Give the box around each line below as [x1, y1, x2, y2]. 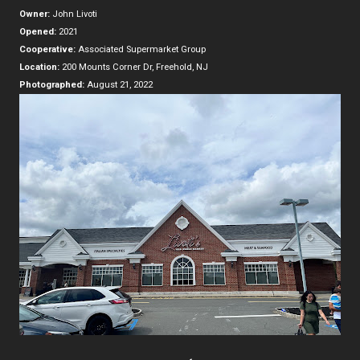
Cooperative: [19, 43, 76, 55]
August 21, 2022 [84, 79, 153, 90]
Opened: [19, 26, 56, 37]
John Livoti [50, 8, 97, 19]
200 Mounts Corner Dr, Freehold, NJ [59, 61, 208, 72]
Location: [19, 61, 59, 72]
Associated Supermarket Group [76, 43, 206, 55]
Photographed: [19, 79, 84, 90]
